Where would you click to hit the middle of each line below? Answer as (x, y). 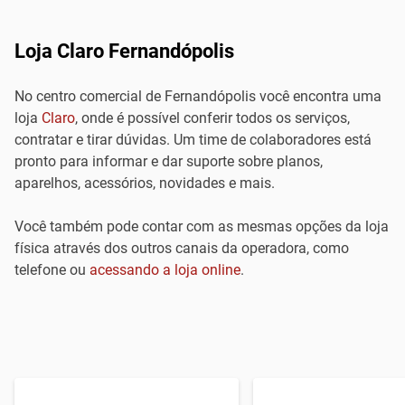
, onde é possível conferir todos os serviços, (212, 118)
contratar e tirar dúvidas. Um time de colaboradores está (193, 140)
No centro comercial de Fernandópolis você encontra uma (198, 96)
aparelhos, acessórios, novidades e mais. (145, 183)
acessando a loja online (165, 270)
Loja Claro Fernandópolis (124, 51)
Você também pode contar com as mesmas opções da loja (202, 226)
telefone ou (52, 270)
